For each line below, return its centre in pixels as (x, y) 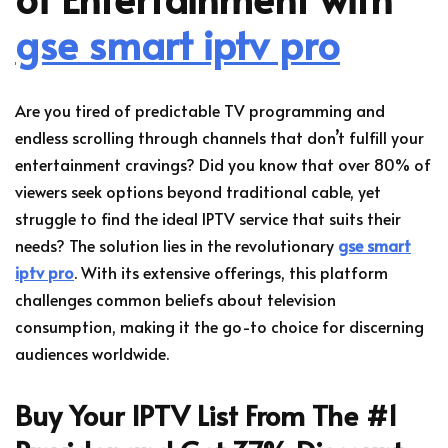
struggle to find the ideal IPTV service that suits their (208, 218)
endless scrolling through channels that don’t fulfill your (219, 137)
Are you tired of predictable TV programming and (200, 110)
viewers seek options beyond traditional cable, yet (198, 191)
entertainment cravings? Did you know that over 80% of (223, 164)
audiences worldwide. (92, 353)
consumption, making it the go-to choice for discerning (219, 326)
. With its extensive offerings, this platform (231, 272)
